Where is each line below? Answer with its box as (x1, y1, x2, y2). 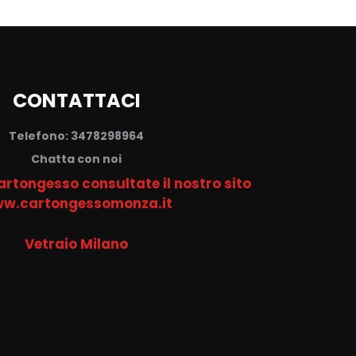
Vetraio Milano (25, 234, 128, 253)
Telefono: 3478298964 (9, 127, 144, 144)
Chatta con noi (31, 150, 122, 167)
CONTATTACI (12, 87, 141, 114)
